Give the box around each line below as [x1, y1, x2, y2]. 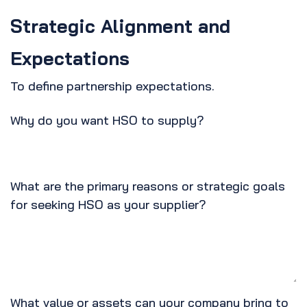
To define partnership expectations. [10, 78, 214, 95]
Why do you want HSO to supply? [10, 112, 204, 129]
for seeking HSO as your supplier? [10, 197, 206, 213]
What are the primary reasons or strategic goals [10, 178, 285, 195]
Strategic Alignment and [10, 14, 230, 38]
